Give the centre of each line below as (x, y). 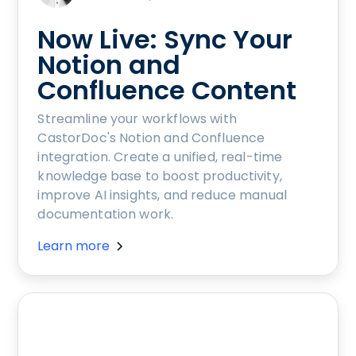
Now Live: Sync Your (165, 40)
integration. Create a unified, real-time (160, 157)
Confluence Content (167, 91)
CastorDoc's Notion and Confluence (151, 138)
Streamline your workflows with (137, 119)
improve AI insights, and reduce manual (163, 195)
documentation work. (106, 215)
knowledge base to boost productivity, (160, 176)
